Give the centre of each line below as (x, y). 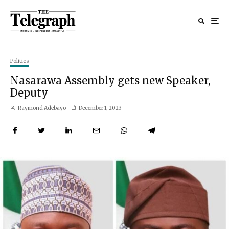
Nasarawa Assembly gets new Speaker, (110, 80)
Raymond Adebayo (41, 108)
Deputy (29, 93)
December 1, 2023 (100, 108)
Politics (20, 61)
